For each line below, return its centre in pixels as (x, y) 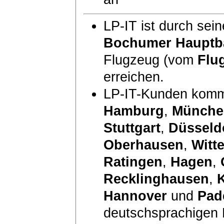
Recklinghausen (156, 179)
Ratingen (133, 162)
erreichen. (134, 77)
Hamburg (134, 111)
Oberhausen (143, 145)
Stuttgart (132, 128)
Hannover (135, 196)
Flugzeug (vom (150, 60)
